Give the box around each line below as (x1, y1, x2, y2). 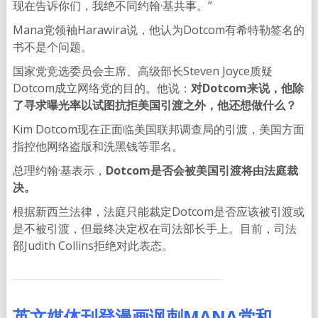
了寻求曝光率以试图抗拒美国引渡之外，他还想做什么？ (12, 97, 297, 114)
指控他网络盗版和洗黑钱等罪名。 (12, 138, 183, 155)
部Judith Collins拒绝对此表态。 (12, 238, 173, 254)
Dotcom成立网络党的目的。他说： (12, 80, 191, 97)
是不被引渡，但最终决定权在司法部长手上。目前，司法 (12, 221, 297, 237)
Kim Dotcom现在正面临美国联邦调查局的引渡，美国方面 (12, 121, 305, 138)
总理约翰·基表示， (12, 163, 106, 179)
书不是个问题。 (12, 39, 92, 55)
